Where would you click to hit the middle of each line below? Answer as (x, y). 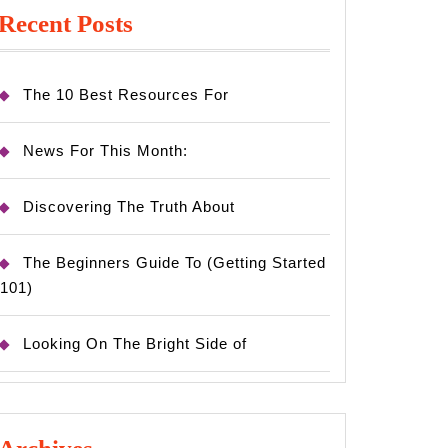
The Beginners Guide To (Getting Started (174, 263)
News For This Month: (105, 151)
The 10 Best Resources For (126, 95)
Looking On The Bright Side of (135, 344)
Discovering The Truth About (129, 207)
